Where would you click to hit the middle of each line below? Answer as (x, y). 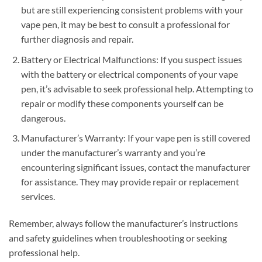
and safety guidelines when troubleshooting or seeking (118, 237)
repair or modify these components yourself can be (122, 103)
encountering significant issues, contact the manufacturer (135, 167)
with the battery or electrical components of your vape (129, 74)
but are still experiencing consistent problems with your (132, 10)
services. (38, 196)
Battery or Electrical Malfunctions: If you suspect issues (131, 59)
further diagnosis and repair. (77, 39)
